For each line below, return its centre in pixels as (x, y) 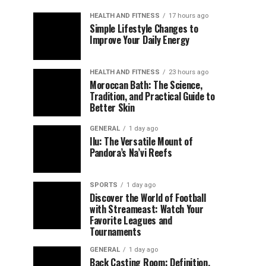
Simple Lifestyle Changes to (144, 28)
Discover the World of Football (148, 198)
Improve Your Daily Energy (140, 40)
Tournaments (115, 232)
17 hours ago (189, 16)
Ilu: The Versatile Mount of (141, 141)
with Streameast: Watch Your (147, 209)
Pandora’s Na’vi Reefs (131, 153)
